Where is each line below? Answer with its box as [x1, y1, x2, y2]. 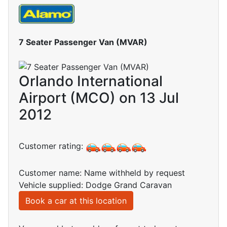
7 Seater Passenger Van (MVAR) [19, 36, 147, 47]
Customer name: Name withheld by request [19, 168, 185, 178]
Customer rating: [19, 141, 86, 152]
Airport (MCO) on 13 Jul [19, 89, 179, 107]
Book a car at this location [25, 196, 127, 206]
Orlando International [19, 72, 163, 90]
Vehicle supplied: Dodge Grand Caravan [19, 180, 172, 191]
